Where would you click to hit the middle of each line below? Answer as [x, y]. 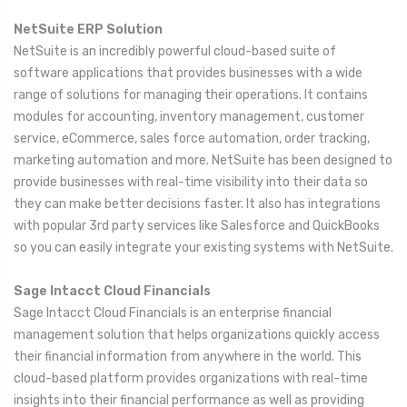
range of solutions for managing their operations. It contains [191, 94]
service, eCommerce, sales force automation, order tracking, [192, 138]
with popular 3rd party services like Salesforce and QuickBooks [197, 225]
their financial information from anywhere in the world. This [188, 356]
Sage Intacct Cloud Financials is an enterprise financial [173, 313]
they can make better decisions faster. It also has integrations [197, 203]
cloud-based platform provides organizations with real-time [191, 378]
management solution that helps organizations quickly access [197, 334]
